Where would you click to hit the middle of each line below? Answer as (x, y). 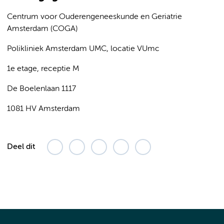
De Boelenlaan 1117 (41, 89)
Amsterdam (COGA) (42, 29)
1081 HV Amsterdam (43, 109)
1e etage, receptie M (43, 69)
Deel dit (21, 147)
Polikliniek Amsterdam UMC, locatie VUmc (83, 49)
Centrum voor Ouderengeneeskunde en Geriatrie (94, 17)
